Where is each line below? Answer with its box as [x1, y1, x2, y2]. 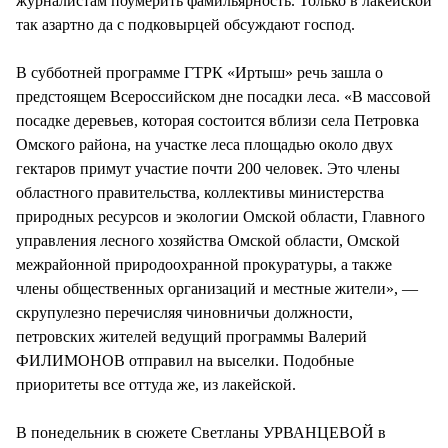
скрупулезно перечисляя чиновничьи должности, [16, 303, 353, 321]
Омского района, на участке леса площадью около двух [16, 135, 393, 153]
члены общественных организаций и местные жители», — [16, 279, 418, 297]
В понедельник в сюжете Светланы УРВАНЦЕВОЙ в [16, 423, 386, 441]
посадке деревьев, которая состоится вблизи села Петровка [16, 111, 419, 129]
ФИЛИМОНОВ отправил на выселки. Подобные [16, 351, 354, 369]
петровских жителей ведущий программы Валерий [16, 327, 367, 345]
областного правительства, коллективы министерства [16, 183, 384, 201]
